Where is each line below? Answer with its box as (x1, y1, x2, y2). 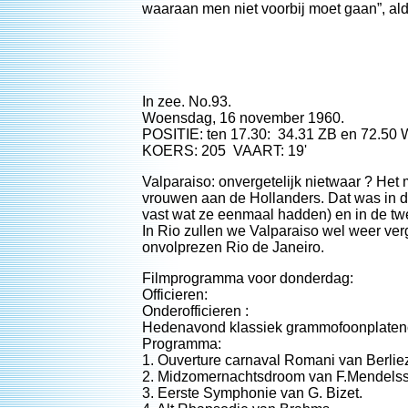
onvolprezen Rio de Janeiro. (142, 240, 324, 255)
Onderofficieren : (142, 303, 249, 319)
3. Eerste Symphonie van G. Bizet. (142, 385, 362, 401)
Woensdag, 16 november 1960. (142, 110, 344, 126)
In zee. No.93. (142, 94, 231, 109)
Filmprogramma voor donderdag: (142, 270, 353, 286)
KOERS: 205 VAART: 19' (142, 143, 307, 158)
